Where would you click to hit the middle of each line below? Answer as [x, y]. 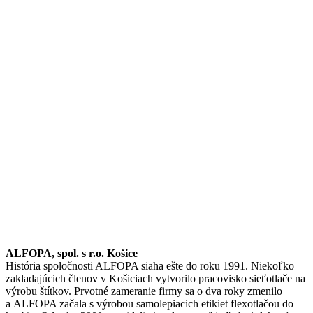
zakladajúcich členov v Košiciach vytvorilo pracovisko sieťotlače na [155, 278]
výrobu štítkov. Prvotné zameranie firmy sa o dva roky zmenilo [144, 291]
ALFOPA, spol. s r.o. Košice [72, 253]
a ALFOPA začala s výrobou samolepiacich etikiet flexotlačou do [150, 303]
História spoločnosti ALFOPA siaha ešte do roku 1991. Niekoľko [150, 265]
